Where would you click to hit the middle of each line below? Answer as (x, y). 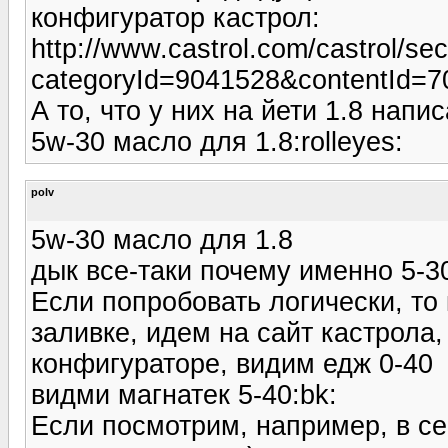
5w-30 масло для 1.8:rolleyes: (217, 141)
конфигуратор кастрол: (175, 17)
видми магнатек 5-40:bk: (184, 394)
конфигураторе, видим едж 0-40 (232, 363)
